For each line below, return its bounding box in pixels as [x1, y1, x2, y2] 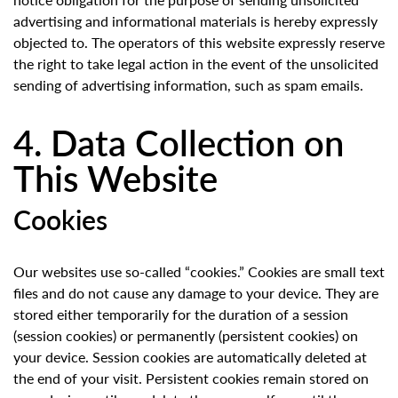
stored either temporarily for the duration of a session [13, 304, 348, 325]
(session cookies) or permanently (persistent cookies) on [13, 325, 358, 346]
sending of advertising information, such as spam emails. [13, 75, 363, 96]
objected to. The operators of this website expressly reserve [13, 32, 385, 53]
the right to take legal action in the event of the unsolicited [13, 53, 378, 75]
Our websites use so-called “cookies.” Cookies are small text [13, 261, 385, 283]
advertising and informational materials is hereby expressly [13, 11, 378, 32]
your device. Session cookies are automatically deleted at [13, 346, 367, 368]
